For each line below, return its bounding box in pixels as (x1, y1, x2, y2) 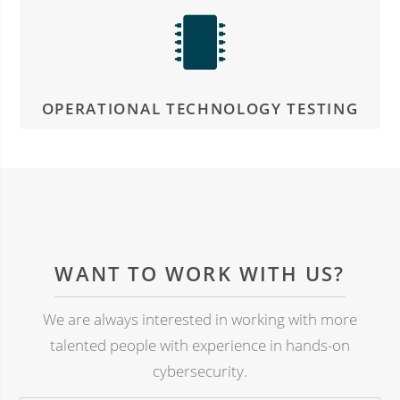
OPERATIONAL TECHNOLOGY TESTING (41, 97, 359, 119)
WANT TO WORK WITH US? (54, 260, 346, 287)
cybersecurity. (153, 361, 247, 382)
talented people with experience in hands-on (50, 335, 350, 356)
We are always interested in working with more (43, 309, 357, 330)
